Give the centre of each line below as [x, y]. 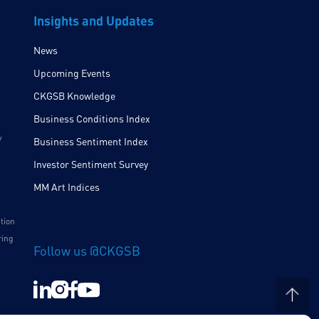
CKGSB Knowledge [74, 96]
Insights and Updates [93, 21]
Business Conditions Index [91, 119]
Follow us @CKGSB [87, 251]
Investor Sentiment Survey [90, 164]
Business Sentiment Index [90, 142]
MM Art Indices [66, 187]
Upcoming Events [72, 73]
